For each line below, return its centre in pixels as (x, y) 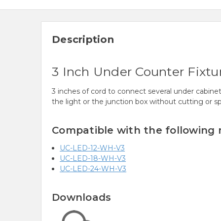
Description (83, 40)
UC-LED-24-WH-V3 (93, 169)
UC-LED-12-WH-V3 (92, 148)
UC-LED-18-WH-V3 (93, 159)
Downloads (82, 198)
